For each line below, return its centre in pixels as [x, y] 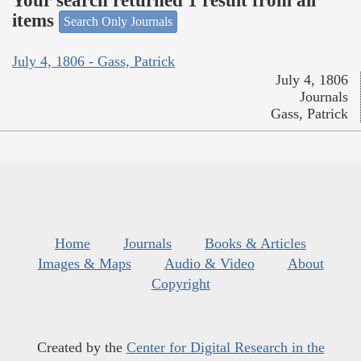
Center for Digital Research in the [225, 347]
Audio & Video [209, 263]
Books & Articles [255, 243]
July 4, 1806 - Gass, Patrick [93, 61]
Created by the [81, 347]
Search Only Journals [118, 22]
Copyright [180, 283]
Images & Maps [84, 263]
